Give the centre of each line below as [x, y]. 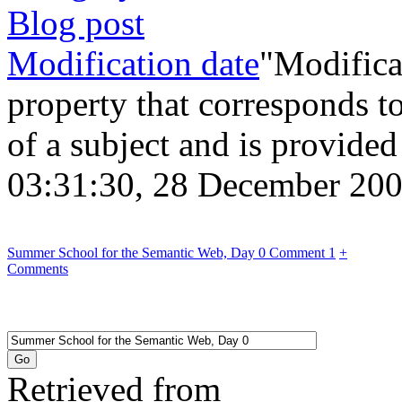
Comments [38, 268]
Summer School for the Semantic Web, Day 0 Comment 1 [171, 252]
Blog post [76, 22]
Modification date [133, 63]
